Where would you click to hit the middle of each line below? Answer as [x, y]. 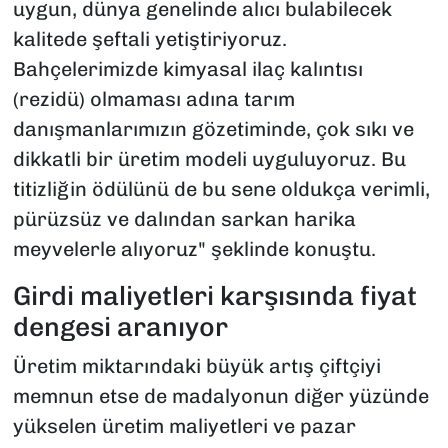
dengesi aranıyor [120, 326]
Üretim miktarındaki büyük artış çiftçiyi [196, 366]
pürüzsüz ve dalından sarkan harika [184, 218]
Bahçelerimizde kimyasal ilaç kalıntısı [187, 68]
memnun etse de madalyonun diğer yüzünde [220, 396]
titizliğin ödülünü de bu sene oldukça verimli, [221, 188]
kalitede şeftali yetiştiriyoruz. [149, 38]
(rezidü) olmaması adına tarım [153, 98]
